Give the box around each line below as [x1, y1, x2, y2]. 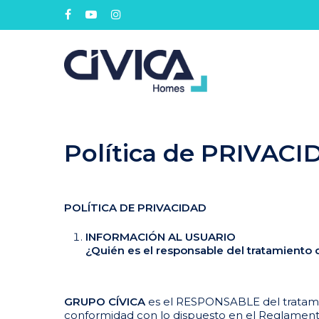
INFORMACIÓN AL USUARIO [85, 230, 236, 244]
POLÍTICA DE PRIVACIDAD [64, 200, 206, 214]
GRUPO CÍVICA [64, 294, 145, 308]
